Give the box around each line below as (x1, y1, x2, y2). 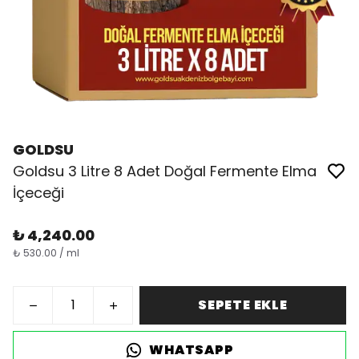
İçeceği (13, 183, 64, 203)
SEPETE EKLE (198, 296, 288, 314)
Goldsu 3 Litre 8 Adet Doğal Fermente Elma (13, 161, 317, 181)
